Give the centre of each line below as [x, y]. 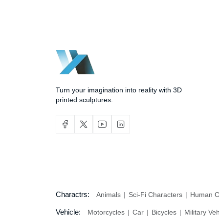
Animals [109, 195]
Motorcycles [107, 212]
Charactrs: [74, 195]
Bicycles [164, 212]
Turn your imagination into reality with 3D [119, 90]
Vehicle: [69, 212]
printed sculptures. [84, 100]
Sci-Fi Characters [155, 195]
